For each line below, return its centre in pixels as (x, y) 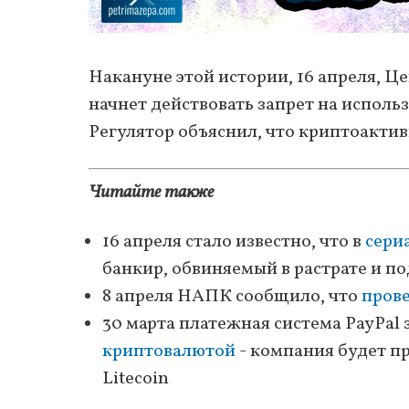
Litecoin (136, 378)
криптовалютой (169, 351)
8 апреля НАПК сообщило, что (232, 296)
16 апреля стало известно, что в (234, 241)
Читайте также (151, 192)
